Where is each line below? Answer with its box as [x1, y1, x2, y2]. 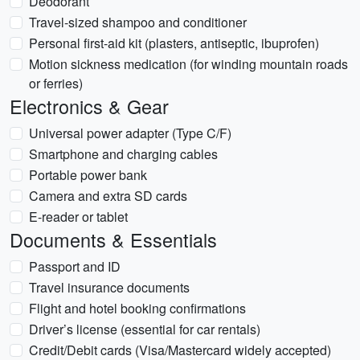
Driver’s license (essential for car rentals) [29, 320, 260, 338]
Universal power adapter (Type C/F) [29, 124, 231, 142]
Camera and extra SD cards [29, 186, 187, 205]
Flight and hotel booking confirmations [29, 299, 246, 317]
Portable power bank [29, 166, 147, 184]
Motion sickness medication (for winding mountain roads [29, 55, 348, 73]
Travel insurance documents [29, 278, 190, 297]
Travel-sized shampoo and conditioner [29, 13, 247, 31]
